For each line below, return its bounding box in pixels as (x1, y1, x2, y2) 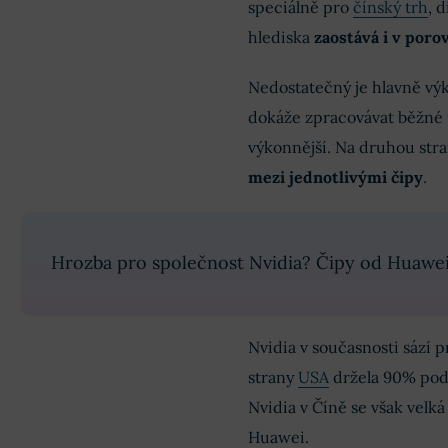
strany (247, 367, 298, 387)
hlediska (247, 27, 314, 47)
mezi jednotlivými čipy (247, 167, 423, 187)
